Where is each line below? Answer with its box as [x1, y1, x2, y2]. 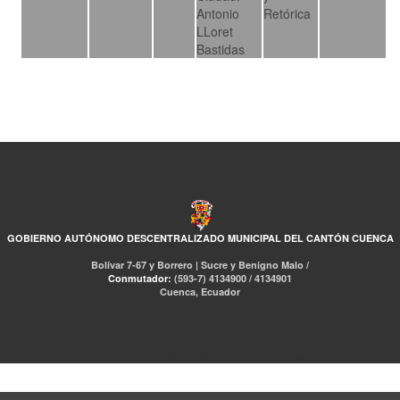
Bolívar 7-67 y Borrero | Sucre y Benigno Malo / [91, 257, 309, 271]
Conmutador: [108, 271, 174, 285]
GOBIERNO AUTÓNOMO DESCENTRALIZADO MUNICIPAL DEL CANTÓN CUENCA [6, 230, 394, 245]
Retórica [263, 4, 312, 22]
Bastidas [196, 39, 246, 58]
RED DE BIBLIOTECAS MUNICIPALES [71, 349, 246, 363]
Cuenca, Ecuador [160, 284, 240, 298]
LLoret [196, 21, 234, 40]
